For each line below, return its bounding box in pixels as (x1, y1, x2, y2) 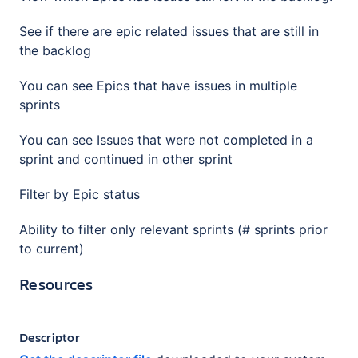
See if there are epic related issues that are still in (19, 22, 319, 39)
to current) (19, 240, 84, 257)
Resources (19, 272, 93, 295)
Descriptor (19, 328, 80, 345)
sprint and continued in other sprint (19, 150, 233, 167)
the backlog (19, 42, 91, 58)
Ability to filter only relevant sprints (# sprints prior (19, 221, 328, 237)
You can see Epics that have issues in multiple (19, 77, 297, 93)
